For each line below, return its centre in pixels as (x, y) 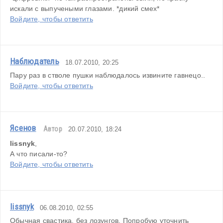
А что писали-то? (39, 154)
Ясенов (23, 128)
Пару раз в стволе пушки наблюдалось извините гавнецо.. (108, 75)
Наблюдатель (35, 61)
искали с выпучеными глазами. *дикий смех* (85, 9)
